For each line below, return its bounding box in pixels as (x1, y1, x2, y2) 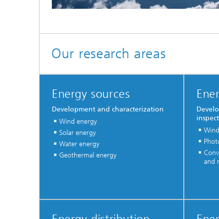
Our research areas (51, 45, 166, 62)
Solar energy (59, 128, 96, 137)
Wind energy (59, 117, 97, 126)
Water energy (59, 139, 99, 148)
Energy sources (52, 87, 130, 101)
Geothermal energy (59, 151, 116, 159)
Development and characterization (52, 105, 164, 113)
